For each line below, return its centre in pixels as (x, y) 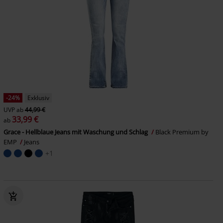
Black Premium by (182, 132)
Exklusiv (38, 98)
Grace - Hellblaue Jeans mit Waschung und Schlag (76, 132)
